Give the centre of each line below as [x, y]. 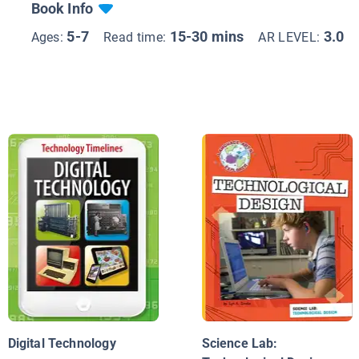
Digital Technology [62, 344]
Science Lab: [240, 344]
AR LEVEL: [291, 37]
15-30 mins [207, 36]
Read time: [136, 37]
